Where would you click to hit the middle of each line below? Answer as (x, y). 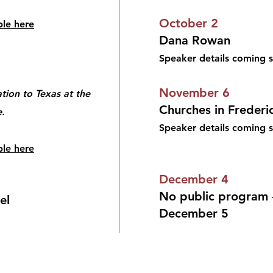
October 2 (189, 23)
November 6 (194, 93)
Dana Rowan (195, 40)
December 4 (194, 179)
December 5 (194, 213)
